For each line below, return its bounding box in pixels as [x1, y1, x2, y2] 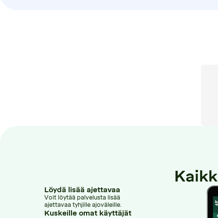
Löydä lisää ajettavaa [44, 185, 120, 194]
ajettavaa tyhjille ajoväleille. [44, 201, 122, 208]
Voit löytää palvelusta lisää [44, 194, 120, 201]
